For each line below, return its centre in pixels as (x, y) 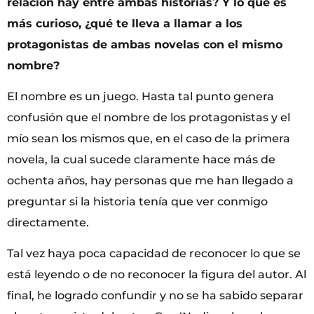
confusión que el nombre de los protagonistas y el (149, 117)
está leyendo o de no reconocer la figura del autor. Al (157, 275)
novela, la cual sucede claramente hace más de (141, 159)
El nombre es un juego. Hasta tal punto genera (141, 96)
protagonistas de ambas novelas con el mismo (145, 44)
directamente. (48, 222)
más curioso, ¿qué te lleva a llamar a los (125, 23)
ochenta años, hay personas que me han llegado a (150, 180)
